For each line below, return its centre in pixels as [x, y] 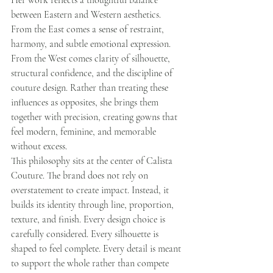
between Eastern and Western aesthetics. [87, 15]
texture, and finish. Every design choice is [89, 220]
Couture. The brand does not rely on [81, 176]
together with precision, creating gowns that [95, 117]
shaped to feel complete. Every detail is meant [97, 249]
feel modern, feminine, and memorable [85, 132]
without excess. [39, 147]
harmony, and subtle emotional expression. [92, 44]
